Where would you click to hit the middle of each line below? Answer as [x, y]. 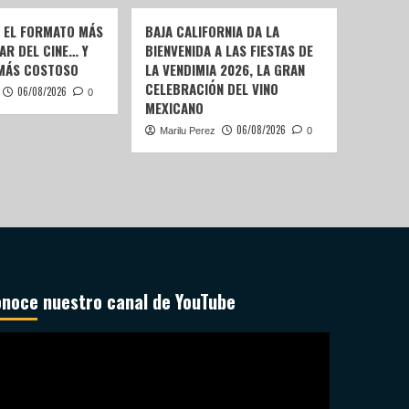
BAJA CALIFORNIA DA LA [212, 31]
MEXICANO [174, 108]
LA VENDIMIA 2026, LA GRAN [225, 70]
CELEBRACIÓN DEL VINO [211, 89]
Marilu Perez [187, 131]
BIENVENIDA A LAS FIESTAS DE [229, 51]
